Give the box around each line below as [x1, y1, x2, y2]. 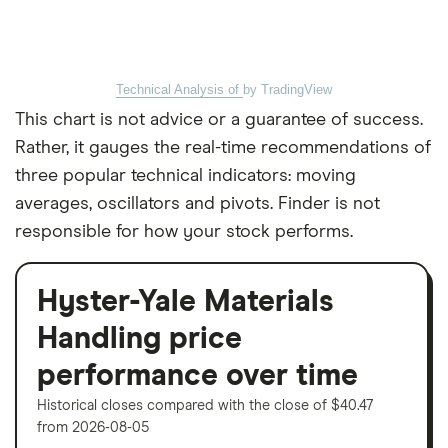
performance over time [37, 360, 358, 391]
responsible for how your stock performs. [15, 222, 353, 241]
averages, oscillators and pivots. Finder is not [15, 194, 380, 213]
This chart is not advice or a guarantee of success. [15, 110, 423, 129]
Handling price [37, 323, 242, 354]
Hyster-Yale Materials [37, 286, 334, 317]
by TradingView [243, 81, 332, 97]
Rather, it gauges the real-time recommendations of [15, 138, 431, 157]
